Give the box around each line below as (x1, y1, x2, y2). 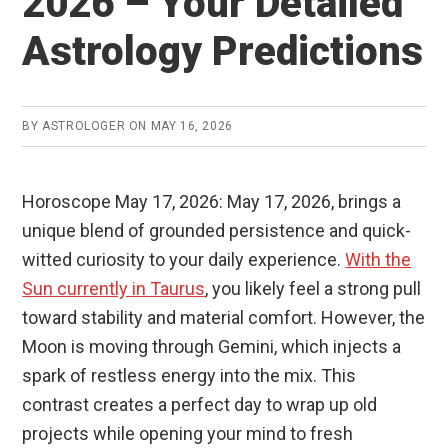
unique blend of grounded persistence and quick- (22, 220, 412, 242)
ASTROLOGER (42, 119, 126, 134)
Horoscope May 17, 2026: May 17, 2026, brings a (22, 191, 402, 213)
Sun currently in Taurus (22, 278, 206, 300)
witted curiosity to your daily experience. (22, 249, 346, 271)
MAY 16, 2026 (150, 119, 233, 134)
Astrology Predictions (22, 28, 424, 76)
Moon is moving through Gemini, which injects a (22, 336, 402, 358)
